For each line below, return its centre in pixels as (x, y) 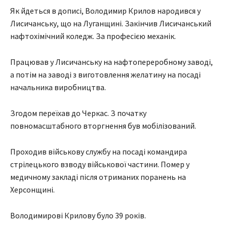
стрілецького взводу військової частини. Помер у (100, 164)
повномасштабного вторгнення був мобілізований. (103, 125)
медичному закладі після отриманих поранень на (98, 177)
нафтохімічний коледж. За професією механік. (93, 36)
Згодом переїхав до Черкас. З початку (78, 113)
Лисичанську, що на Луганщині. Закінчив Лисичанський (111, 23)
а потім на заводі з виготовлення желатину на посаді (105, 74)
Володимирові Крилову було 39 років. (78, 215)
